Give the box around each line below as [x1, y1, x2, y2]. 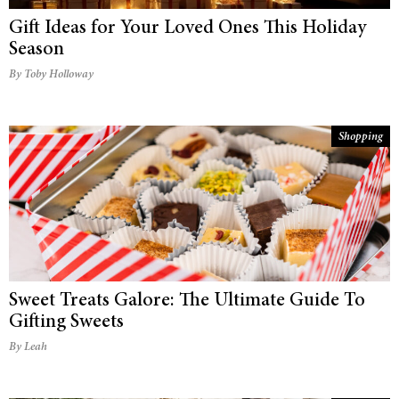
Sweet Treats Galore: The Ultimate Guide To [9, 291, 365, 312]
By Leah [9, 342, 47, 354]
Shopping [338, 132, 383, 144]
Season [9, 40, 64, 61]
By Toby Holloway [9, 69, 94, 82]
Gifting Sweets [9, 313, 124, 333]
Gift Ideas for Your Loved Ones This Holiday [9, 19, 366, 39]
